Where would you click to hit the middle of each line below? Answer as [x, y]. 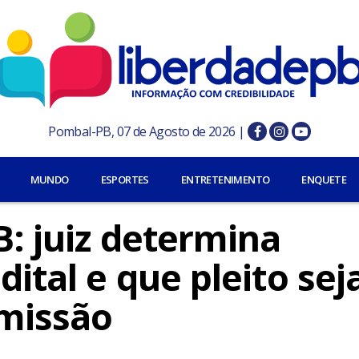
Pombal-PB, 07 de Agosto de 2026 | [148, 131]
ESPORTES [125, 179]
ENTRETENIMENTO [225, 179]
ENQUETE [324, 179]
